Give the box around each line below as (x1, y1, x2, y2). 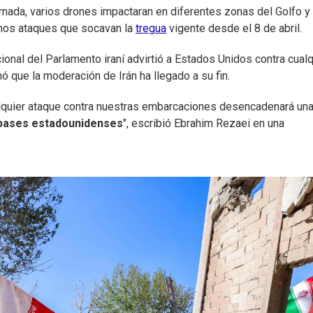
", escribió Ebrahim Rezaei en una (123, 117, 284, 131)
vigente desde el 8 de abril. (166, 22, 302, 36)
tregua (136, 22, 166, 36)
